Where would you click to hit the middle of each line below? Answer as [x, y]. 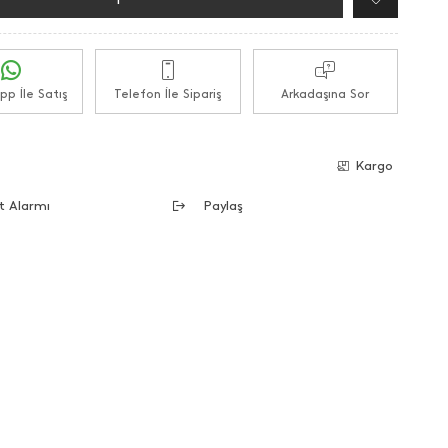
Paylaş [223, 205]
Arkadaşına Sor [325, 94]
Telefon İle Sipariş [168, 94]
